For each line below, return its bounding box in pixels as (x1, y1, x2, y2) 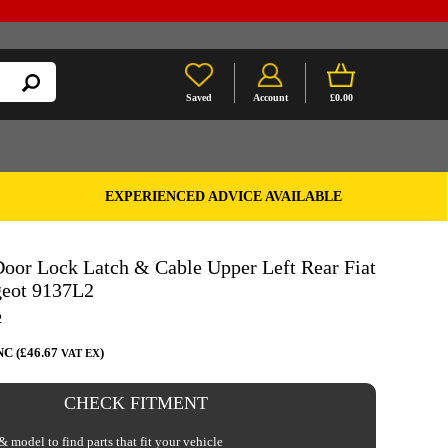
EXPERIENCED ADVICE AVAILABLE (104, 188, 342, 204)
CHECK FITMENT (64, 393, 208, 413)
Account (252, 92, 288, 103)
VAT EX (61, 348, 100, 359)
